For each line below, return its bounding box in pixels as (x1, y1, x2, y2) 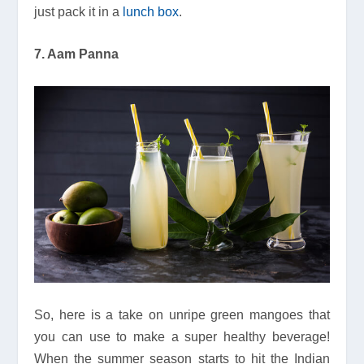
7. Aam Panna (34, 47, 119, 62)
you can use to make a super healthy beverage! (34, 329, 330, 344)
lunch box (123, 4, 180, 19)
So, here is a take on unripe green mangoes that (34, 307, 330, 322)
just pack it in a (34, 4, 123, 19)
